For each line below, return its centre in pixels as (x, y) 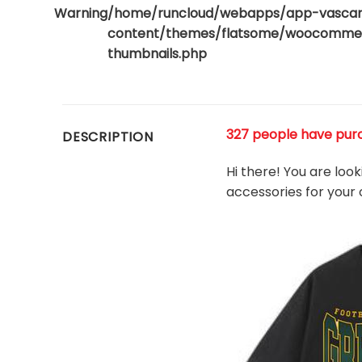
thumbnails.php (158, 53)
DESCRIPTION (108, 137)
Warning (81, 13)
